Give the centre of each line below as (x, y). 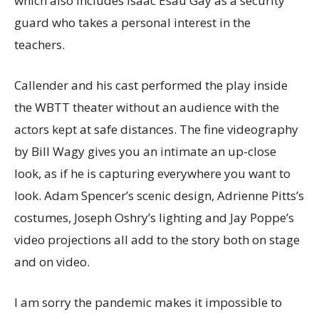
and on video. (52, 261)
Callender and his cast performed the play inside (151, 85)
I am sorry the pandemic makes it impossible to (148, 302)
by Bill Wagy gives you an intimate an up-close (145, 151)
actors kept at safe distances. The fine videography (156, 129)
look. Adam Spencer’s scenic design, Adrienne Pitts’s (159, 195)
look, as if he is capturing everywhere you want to (152, 173)
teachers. (41, 44)
